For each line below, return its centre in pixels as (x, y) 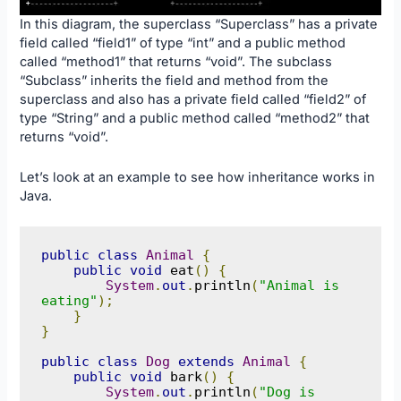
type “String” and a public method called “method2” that (195, 119)
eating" (69, 301)
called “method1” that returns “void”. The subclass (176, 62)
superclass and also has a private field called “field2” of (193, 100)
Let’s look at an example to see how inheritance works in (198, 177)
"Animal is (299, 286)
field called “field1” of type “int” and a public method (183, 43)
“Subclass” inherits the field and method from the (175, 81)
